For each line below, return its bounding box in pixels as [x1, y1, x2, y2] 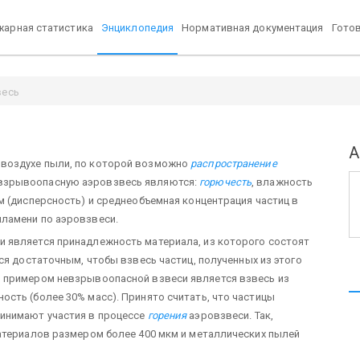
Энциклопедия [100, 21, 174, 34]
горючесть [199, 175, 252, 188]
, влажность [252, 175, 313, 188]
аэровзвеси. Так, [186, 309, 273, 321]
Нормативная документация [182, 21, 324, 34]
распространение [190, 157, 277, 170]
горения [147, 309, 187, 321]
